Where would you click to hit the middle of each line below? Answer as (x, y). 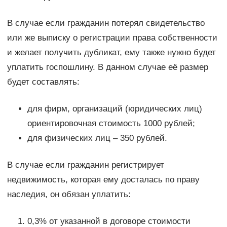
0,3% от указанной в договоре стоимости (109, 221)
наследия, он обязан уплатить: (69, 194)
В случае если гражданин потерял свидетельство (106, 23)
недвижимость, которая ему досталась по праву (103, 179)
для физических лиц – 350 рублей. (97, 138)
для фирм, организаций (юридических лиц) (115, 108)
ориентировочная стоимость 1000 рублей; (111, 123)
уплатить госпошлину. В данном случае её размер (107, 67)
